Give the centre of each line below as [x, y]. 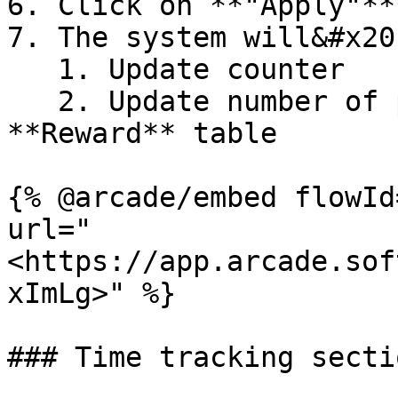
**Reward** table [142, 133]
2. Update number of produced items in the [32, 101]
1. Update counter [32, 69]
